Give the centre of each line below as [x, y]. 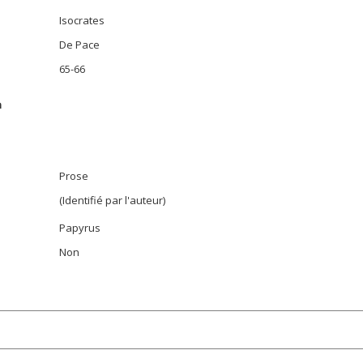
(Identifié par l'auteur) [112, 200]
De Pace [79, 45]
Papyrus [80, 228]
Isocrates [82, 20]
